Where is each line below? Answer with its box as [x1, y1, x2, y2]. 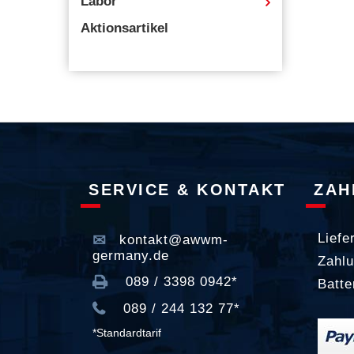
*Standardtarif [92, 326, 161, 340]
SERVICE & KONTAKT [88, 181, 286, 198]
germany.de [92, 248, 169, 264]
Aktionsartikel [81, 21, 168, 36]
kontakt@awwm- [115, 232, 228, 247]
